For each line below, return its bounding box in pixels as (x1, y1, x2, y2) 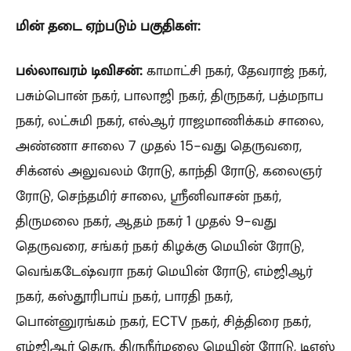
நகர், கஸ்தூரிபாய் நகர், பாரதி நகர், (16, 286, 233, 306)
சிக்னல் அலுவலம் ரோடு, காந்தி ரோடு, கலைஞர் (16, 161, 322, 180)
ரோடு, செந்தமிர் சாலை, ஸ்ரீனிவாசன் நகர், (16, 186, 281, 205)
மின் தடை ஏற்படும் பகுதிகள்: (16, 16, 201, 35)
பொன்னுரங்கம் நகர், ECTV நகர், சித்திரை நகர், (16, 311, 311, 331)
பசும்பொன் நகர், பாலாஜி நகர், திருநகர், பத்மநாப (16, 85, 324, 105)
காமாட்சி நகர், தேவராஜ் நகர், (143, 60, 327, 80)
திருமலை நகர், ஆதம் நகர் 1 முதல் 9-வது (16, 211, 277, 230)
